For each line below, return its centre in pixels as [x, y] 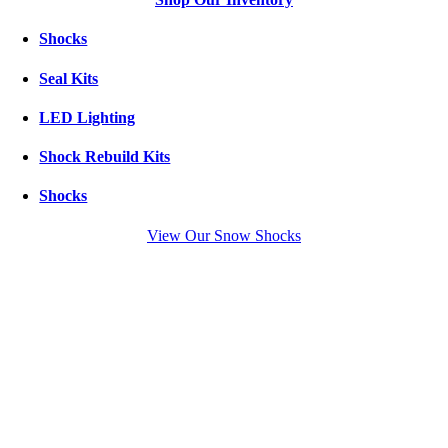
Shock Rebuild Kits [105, 157]
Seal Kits [69, 78]
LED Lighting [87, 117]
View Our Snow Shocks [224, 235]
